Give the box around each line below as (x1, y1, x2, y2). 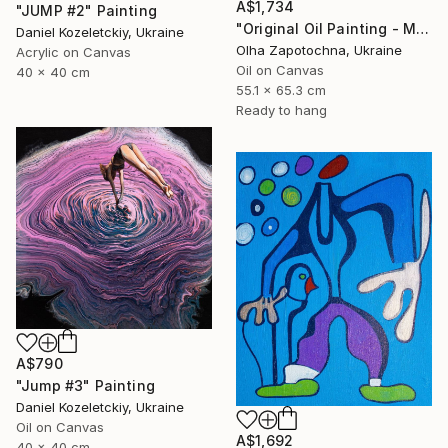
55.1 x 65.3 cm (236, 82, 326, 99)
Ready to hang (236, 102, 327, 119)
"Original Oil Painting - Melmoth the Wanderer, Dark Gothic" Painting (416, 20, 430, 38)
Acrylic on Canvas (16, 44, 131, 61)
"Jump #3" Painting (16, 377, 155, 395)
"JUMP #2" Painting (16, 2, 157, 20)
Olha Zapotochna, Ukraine (236, 42, 402, 59)
